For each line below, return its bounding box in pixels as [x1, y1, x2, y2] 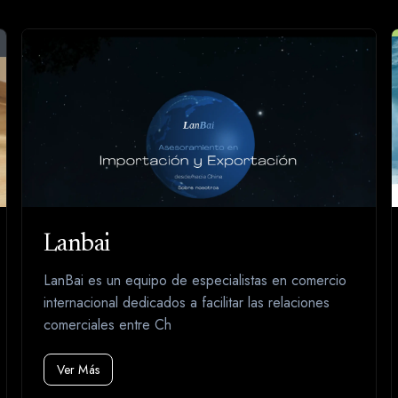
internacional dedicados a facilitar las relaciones [44, 292, 330, 314]
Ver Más [57, 361, 99, 379]
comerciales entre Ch [44, 314, 171, 336]
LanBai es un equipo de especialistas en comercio [44, 270, 346, 291]
